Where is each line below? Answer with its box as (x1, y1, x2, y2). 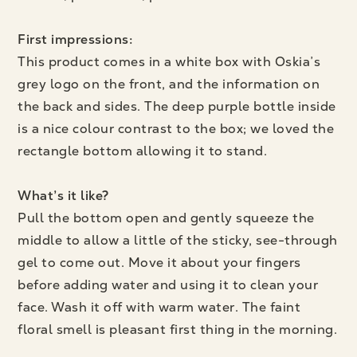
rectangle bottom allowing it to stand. (18, 142, 268, 159)
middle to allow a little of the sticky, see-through (18, 231, 338, 249)
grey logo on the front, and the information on (18, 75, 320, 92)
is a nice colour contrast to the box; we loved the (18, 120, 335, 137)
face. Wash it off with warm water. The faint (18, 298, 301, 316)
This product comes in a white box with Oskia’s (18, 53, 321, 70)
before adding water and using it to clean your (18, 276, 319, 293)
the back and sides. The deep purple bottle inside (18, 97, 336, 115)
